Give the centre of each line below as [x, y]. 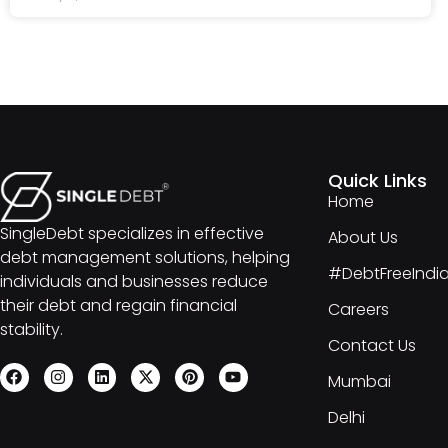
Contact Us [372, 345]
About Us [363, 237]
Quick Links [378, 180]
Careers [359, 309]
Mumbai [360, 381]
